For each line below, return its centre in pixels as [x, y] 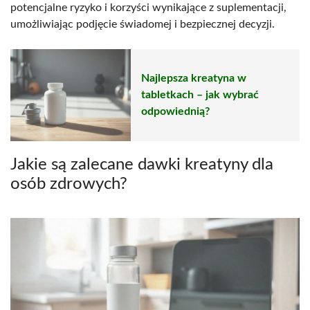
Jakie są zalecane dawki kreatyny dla [142, 164]
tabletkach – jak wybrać [200, 95]
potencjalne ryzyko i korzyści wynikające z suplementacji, [148, 7]
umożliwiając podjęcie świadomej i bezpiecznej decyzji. [143, 24]
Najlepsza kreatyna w [194, 79]
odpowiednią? [175, 112]
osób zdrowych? [69, 184]
